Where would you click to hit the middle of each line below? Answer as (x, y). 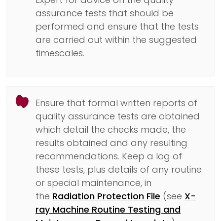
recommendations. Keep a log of (109, 156)
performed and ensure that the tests (117, 26)
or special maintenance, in (93, 183)
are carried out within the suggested (116, 39)
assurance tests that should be (105, 13)
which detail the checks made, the (111, 129)
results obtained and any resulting (111, 143)
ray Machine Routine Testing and (108, 209)
